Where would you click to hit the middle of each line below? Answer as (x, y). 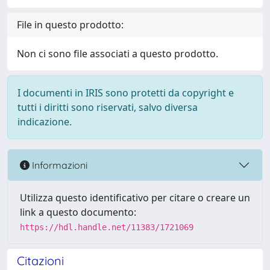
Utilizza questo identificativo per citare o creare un (135, 198)
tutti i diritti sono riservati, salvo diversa (108, 107)
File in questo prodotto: (70, 25)
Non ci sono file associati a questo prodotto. (118, 54)
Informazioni (58, 165)
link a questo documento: (78, 212)
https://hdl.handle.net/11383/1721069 (107, 227)
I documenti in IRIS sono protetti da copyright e (126, 93)
